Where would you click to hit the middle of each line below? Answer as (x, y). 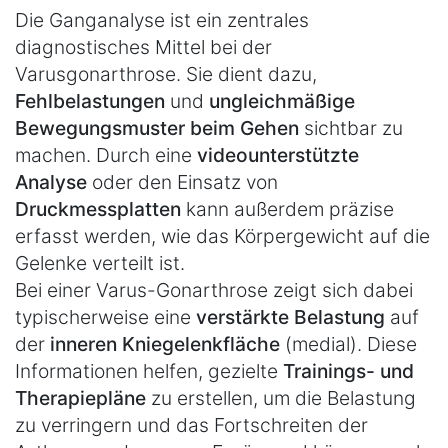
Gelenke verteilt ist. (100, 262)
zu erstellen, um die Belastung (281, 397)
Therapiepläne (80, 397)
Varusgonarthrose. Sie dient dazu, (166, 73)
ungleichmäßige (282, 100)
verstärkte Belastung (290, 316)
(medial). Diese (348, 343)
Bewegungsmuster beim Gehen (157, 127)
